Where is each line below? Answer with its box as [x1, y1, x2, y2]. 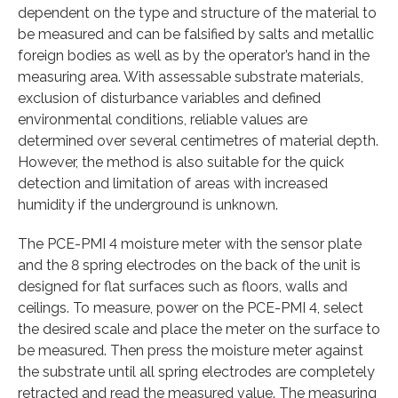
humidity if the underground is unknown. [18, 195, 278, 213]
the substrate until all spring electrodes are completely [18, 362, 375, 380]
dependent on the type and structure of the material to [18, 4, 377, 21]
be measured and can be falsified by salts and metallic [18, 25, 374, 43]
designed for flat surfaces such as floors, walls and [18, 277, 347, 295]
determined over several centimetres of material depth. [18, 131, 378, 149]
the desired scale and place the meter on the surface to [18, 320, 380, 338]
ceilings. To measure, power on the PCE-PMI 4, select [18, 298, 363, 316]
